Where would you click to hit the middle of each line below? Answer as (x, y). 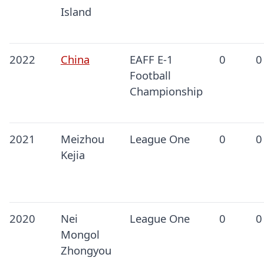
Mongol (80, 235)
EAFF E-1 (151, 60)
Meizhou (82, 139)
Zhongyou (86, 250)
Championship (166, 91)
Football (150, 75)
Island (76, 12)
